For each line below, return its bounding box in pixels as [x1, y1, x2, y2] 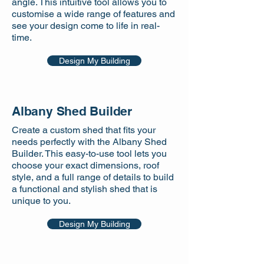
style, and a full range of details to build [12, 171, 174, 183]
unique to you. [12, 194, 71, 206]
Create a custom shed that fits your [12, 124, 156, 136]
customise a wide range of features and [12, 8, 175, 19]
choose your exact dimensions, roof [12, 159, 159, 171]
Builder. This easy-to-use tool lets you [12, 147, 167, 159]
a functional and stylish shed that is [12, 183, 157, 194]
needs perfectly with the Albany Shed [12, 136, 167, 147]
